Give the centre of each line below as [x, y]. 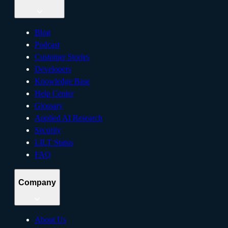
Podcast [47, 44]
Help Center [54, 93]
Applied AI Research [68, 118]
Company [37, 183]
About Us [50, 219]
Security [48, 130]
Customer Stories [62, 56]
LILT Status [54, 142]
